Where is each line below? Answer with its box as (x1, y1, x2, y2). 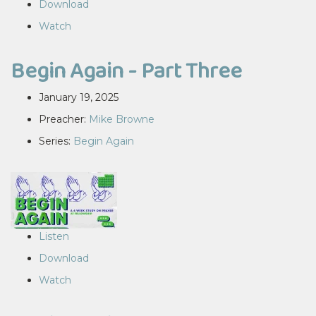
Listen (39, 230, 69, 243)
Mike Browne (89, 113, 154, 126)
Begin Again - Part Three (11, 54, 242, 87)
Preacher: (39, 113, 89, 126)
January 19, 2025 (39, 91, 119, 104)
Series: (39, 135, 73, 147)
